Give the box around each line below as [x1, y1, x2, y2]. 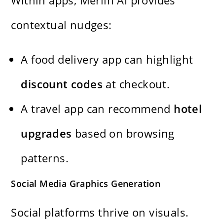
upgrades [21, 125, 72, 141]
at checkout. [103, 76, 170, 91]
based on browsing [72, 125, 175, 141]
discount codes [21, 76, 103, 91]
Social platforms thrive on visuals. [11, 204, 189, 220]
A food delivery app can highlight [21, 51, 193, 67]
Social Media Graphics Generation [11, 177, 161, 189]
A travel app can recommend [21, 101, 174, 116]
